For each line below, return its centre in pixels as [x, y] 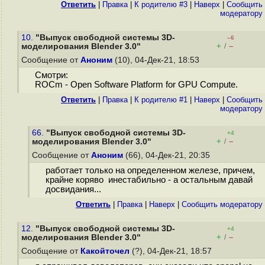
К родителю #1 [161, 100]
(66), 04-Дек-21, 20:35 [168, 155]
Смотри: [51, 75]
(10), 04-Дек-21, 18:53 [157, 60]
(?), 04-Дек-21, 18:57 [172, 251]
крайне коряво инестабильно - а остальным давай [149, 180]
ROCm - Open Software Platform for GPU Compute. [136, 85]
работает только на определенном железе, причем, [150, 171]
